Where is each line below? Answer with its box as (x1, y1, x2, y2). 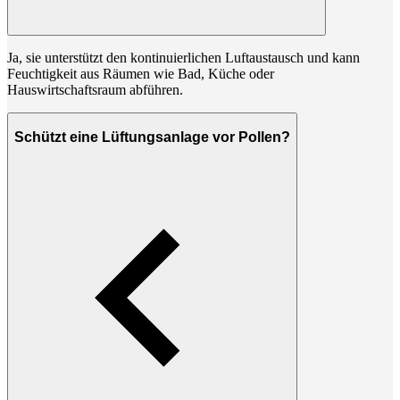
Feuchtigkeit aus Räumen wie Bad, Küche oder (7, 66, 274, 82)
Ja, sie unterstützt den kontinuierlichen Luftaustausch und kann (7, 50, 360, 66)
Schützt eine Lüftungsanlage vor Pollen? (14, 129, 290, 145)
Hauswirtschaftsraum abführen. (7, 82, 183, 98)
